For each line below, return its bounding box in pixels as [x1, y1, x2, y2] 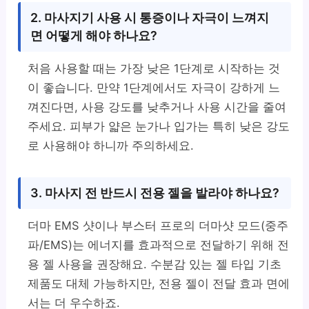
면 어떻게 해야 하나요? [30, 28, 158, 43]
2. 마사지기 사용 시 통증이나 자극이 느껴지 [30, 10, 270, 26]
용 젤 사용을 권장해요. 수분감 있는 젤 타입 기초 [28, 257, 282, 272]
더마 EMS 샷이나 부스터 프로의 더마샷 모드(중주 [28, 219, 289, 233]
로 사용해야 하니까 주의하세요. [28, 139, 195, 153]
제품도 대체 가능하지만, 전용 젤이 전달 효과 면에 [28, 277, 290, 291]
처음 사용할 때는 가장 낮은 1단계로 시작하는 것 [28, 61, 281, 76]
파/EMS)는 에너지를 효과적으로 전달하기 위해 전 [28, 238, 290, 252]
